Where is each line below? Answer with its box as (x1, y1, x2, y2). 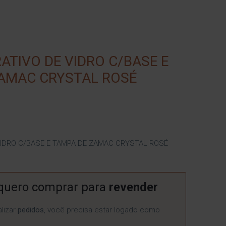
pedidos (17, 205, 44, 214)
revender (108, 180, 158, 194)
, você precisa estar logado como (43, 205, 160, 214)
